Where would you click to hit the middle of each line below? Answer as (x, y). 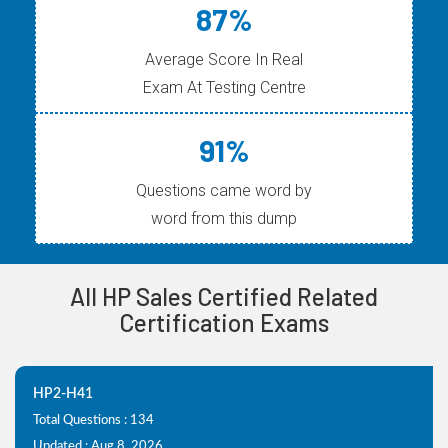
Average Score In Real (224, 60)
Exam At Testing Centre (224, 88)
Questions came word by (224, 191)
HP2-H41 (63, 394)
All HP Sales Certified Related (224, 297)
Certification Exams (224, 323)
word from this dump (224, 219)
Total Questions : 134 (93, 421)
